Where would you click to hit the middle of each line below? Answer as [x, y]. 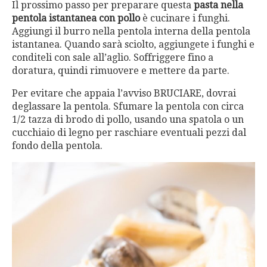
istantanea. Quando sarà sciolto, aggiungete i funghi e [133, 44]
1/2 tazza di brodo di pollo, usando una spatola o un [128, 119]
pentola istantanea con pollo [76, 18]
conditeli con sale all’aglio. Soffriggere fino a [113, 58]
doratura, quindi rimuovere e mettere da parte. [121, 71]
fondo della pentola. [57, 146]
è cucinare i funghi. [185, 18]
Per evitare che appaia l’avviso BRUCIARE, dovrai [124, 93]
